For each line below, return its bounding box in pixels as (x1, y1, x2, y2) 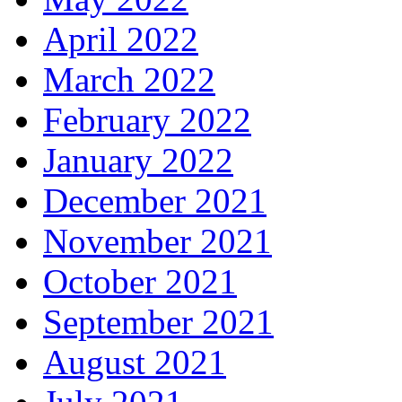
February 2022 (43, 100, 251, 139)
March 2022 (43, 59, 215, 99)
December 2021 (43, 180, 267, 220)
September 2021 (43, 301, 274, 341)
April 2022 (43, 19, 198, 58)
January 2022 (43, 140, 233, 179)
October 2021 (43, 261, 237, 301)
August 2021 (43, 342, 226, 381)
